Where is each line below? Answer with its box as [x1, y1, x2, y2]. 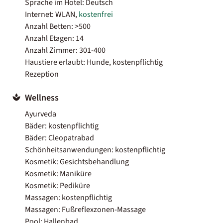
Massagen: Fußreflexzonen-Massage [25, 204, 146, 215]
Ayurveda [25, 108, 56, 119]
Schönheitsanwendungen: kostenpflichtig [25, 144, 165, 155]
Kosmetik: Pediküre [25, 180, 90, 191]
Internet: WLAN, [25, 8, 79, 20]
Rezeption [25, 68, 59, 80]
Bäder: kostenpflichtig [25, 120, 99, 131]
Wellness [25, 91, 59, 104]
